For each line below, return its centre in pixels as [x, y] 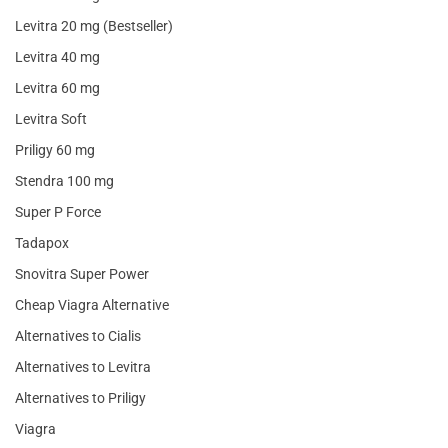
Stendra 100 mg [64, 181]
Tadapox [42, 243]
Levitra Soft [51, 119]
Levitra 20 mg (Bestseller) [94, 26]
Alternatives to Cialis [78, 336]
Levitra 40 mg [57, 57]
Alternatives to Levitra [83, 367]
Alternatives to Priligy [80, 398]
